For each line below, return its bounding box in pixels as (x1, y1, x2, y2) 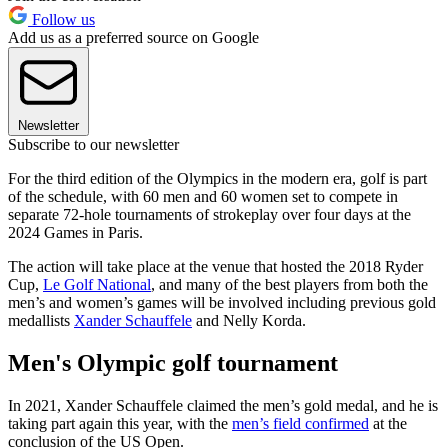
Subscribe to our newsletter (8, 136, 179, 154)
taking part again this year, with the (8, 414, 232, 432)
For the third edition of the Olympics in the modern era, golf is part (8, 170, 427, 188)
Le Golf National (43, 276, 151, 294)
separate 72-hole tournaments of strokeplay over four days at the (8, 206, 411, 224)
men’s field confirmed (232, 414, 369, 432)
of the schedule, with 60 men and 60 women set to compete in (8, 188, 398, 206)
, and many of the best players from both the (151, 276, 428, 294)
